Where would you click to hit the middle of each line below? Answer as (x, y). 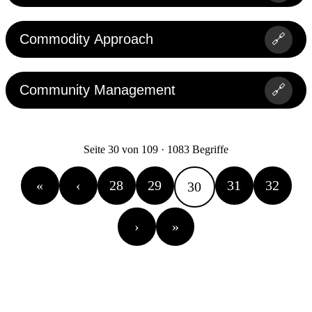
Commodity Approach (86, 39)
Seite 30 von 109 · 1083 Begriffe (156, 150)
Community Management (97, 90)
